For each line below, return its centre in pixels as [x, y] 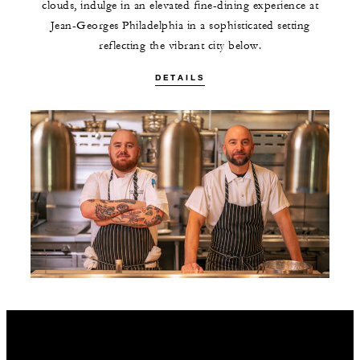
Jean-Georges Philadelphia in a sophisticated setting [180, 25]
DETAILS [180, 77]
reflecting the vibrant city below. [180, 45]
